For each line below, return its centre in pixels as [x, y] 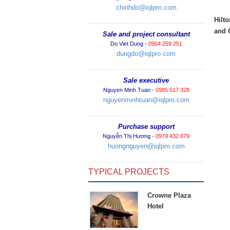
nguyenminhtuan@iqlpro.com [146, 100]
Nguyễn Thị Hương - [129, 136]
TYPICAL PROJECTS [129, 172]
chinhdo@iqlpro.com [146, 7]
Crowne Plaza [169, 195]
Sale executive [146, 80]
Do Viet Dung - [129, 44]
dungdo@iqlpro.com [146, 54]
